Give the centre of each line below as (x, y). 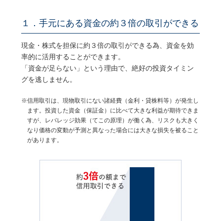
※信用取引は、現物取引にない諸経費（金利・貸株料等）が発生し (110, 100)
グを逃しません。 (49, 79)
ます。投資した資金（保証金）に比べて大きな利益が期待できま (113, 110)
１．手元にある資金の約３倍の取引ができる (110, 23)
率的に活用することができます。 (73, 56)
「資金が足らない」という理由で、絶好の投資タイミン (107, 68)
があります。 (45, 140)
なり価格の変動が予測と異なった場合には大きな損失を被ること (113, 130)
